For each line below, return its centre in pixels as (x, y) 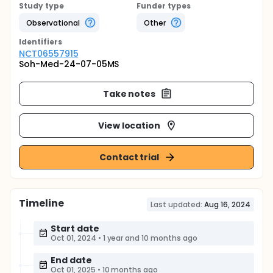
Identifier (38, 42)
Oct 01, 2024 (73, 238)
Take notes (129, 94)
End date (71, 260)
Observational (53, 23)
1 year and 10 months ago (150, 238)
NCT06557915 (49, 54)
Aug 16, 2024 (227, 204)
